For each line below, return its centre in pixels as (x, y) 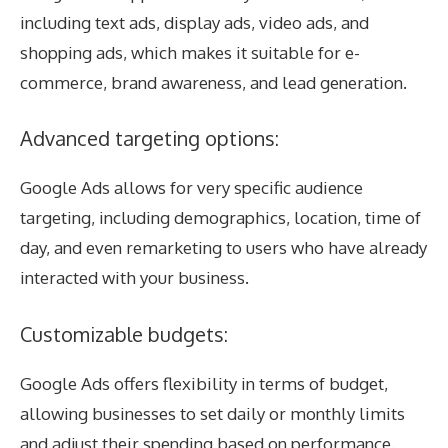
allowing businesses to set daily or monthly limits (212, 413)
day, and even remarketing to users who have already (223, 248)
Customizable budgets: (124, 333)
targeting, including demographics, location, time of (220, 218)
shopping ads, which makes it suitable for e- (190, 52)
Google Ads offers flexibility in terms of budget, (204, 383)
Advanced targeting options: (149, 138)
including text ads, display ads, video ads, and (194, 22)
